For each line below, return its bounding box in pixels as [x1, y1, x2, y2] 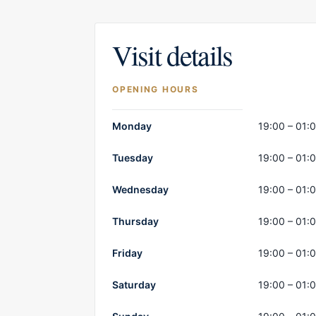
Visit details [112, 35, 233, 73]
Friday [112, 246, 143, 259]
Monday [112, 119, 152, 132]
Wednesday [112, 183, 169, 195]
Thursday [112, 214, 159, 227]
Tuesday [112, 151, 154, 164]
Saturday [112, 278, 157, 291]
